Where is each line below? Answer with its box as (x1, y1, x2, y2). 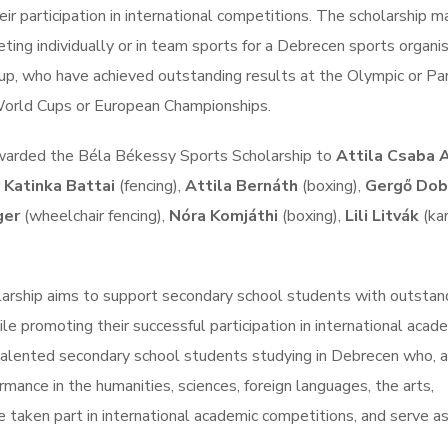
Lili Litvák (345, 205, 419, 227)
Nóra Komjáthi (169, 205, 278, 227)
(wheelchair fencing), (20, 205, 169, 227)
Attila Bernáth (185, 175, 298, 197)
